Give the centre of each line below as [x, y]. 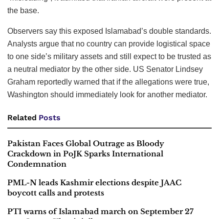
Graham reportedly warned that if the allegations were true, [108, 82]
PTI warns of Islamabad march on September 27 [100, 212]
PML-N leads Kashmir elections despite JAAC [94, 183]
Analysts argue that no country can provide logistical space [109, 44]
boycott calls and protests [56, 193]
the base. [23, 11]
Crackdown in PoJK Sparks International [85, 154]
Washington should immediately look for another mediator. [107, 95]
